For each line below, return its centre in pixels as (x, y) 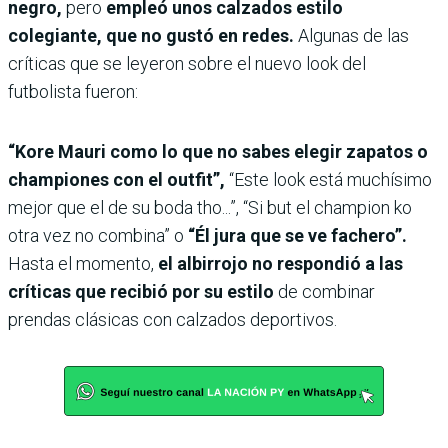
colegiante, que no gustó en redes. (153, 36)
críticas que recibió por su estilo (141, 292)
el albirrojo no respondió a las (280, 264)
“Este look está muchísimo (328, 180)
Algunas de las (353, 36)
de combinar (324, 292)
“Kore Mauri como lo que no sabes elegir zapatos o (218, 152)
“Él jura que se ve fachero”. (297, 236)
